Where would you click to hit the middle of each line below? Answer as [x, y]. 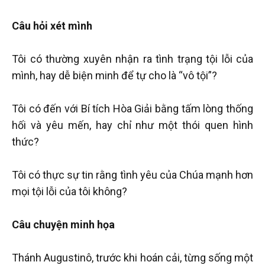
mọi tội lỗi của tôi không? [70, 191]
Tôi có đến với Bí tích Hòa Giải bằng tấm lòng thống [132, 108]
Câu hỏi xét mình [52, 25]
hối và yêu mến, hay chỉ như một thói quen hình [132, 125]
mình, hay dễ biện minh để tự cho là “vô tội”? [114, 75]
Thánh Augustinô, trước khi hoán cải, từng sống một [132, 257]
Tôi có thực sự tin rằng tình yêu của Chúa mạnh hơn [132, 174]
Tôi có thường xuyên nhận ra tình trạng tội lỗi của [132, 59]
